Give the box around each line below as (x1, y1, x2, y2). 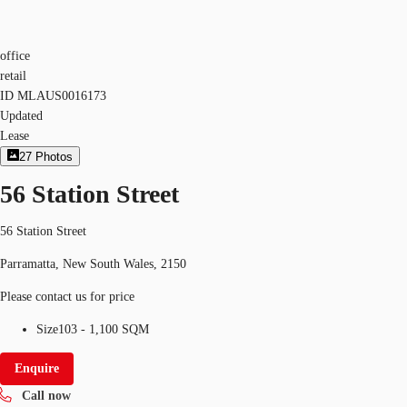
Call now (22, 388, 71, 402)
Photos (35, 150, 74, 164)
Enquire (15, 361, 59, 375)
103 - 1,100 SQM (58, 322, 149, 336)
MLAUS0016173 (17, 89, 106, 103)
